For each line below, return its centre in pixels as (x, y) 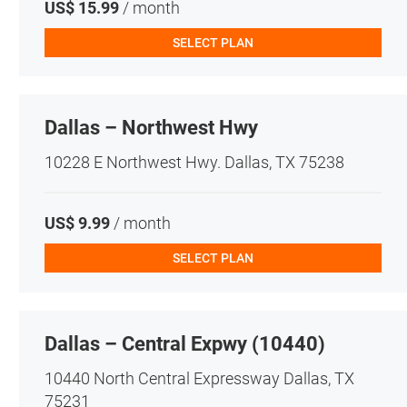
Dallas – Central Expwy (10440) (184, 343)
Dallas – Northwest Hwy (151, 128)
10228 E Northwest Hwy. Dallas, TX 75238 (194, 163)
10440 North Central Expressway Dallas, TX (199, 378)
